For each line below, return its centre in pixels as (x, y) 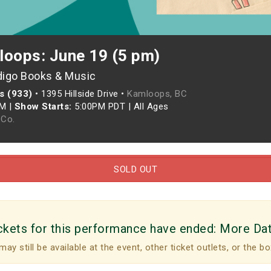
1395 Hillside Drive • (84, 94)
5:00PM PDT (100, 106)
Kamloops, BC (157, 94)
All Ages (151, 106)
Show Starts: (43, 106)
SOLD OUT (135, 169)
